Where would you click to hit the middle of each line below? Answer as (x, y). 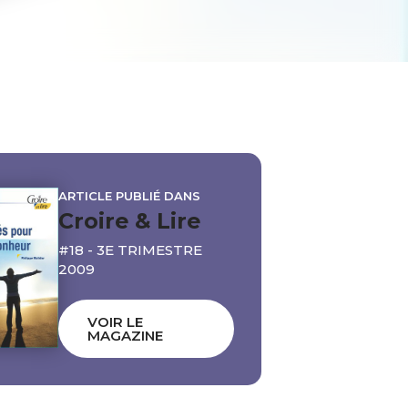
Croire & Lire (130, 221)
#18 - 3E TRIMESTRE (131, 250)
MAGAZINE (126, 335)
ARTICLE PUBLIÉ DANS (130, 196)
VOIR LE (116, 321)
